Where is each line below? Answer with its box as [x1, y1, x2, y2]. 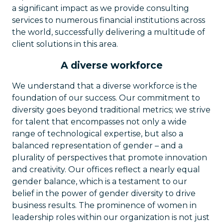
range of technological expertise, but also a [12, 129, 183, 138]
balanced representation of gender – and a [12, 141, 183, 150]
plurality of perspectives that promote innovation [12, 153, 207, 162]
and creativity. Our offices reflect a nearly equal [12, 165, 200, 174]
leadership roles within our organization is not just [12, 213, 210, 222]
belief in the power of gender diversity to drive [12, 189, 196, 198]
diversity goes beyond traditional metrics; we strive [12, 105, 211, 114]
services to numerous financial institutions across [12, 15, 205, 25]
